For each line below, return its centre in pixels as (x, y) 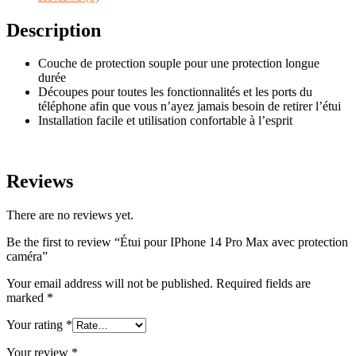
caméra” (27, 257)
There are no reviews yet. (70, 215)
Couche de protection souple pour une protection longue (179, 64)
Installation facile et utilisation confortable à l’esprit (165, 121)
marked (27, 298)
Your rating (36, 325)
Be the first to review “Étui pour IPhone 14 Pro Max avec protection (177, 242)
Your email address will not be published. (110, 284)
